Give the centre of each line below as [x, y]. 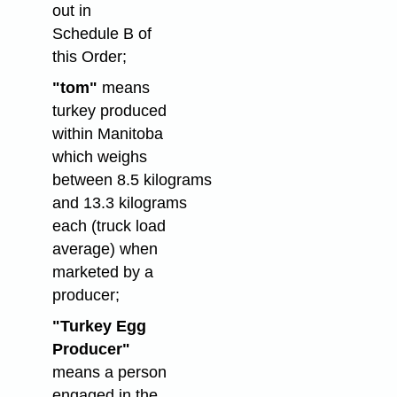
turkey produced [109, 111]
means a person [109, 372]
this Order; [89, 57]
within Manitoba [107, 134]
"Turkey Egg [99, 326]
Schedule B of [101, 34]
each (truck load [109, 226]
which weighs [99, 157]
